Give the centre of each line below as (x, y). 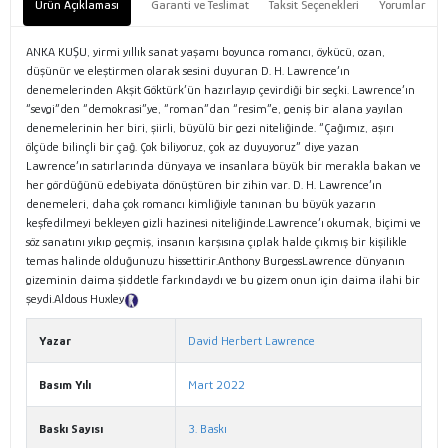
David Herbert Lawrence (251, 341)
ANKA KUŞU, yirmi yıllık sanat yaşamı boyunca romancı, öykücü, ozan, (205, 52)
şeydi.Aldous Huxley (75, 299)
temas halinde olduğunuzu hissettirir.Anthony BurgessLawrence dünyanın (215, 261)
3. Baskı (207, 429)
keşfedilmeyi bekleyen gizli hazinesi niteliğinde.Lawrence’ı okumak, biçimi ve (223, 223)
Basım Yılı (65, 385)
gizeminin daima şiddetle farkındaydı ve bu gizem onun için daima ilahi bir (223, 280)
